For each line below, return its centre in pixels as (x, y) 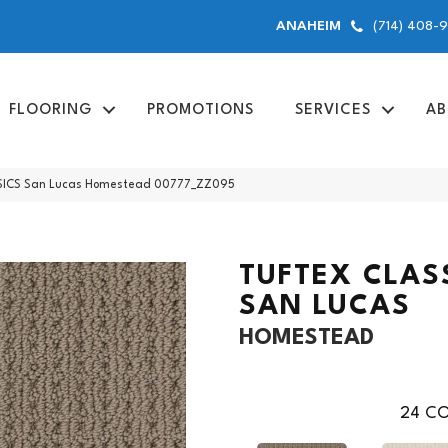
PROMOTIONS (200, 110)
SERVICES (332, 110)
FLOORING (50, 110)
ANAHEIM (309, 25)
